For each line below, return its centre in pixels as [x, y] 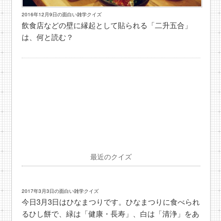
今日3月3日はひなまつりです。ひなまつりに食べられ [111, 202]
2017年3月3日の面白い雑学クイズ [60, 191]
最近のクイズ [111, 157]
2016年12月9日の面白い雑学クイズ [62, 15]
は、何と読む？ [48, 37]
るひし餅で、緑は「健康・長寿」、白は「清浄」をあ [111, 214]
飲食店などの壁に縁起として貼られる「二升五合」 [107, 25]
